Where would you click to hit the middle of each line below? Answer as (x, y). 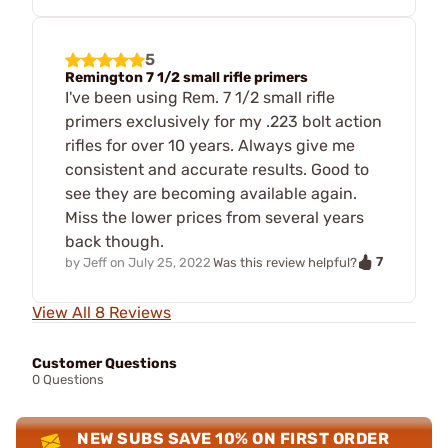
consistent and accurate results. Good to (217, 169)
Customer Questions (104, 364)
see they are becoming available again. (211, 193)
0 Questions (68, 380)
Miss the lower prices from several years (214, 217)
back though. (114, 241)
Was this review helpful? (285, 262)
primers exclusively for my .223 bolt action (223, 121)
